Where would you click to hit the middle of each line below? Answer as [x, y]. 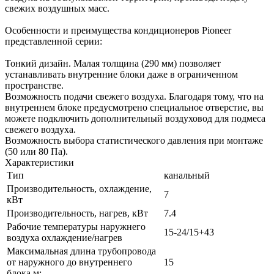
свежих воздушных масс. [57, 8]
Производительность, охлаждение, [79, 188]
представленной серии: [54, 41]
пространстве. [34, 85]
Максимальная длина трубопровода [81, 251]
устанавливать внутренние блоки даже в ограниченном [121, 74]
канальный [187, 175]
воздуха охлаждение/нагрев [65, 237]
